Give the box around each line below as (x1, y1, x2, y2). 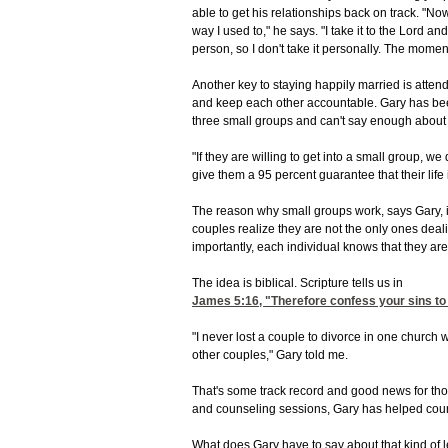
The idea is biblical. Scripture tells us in (192, 276, 403, 291)
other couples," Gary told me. (192, 348, 348, 363)
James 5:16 (192, 294, 259, 309)
